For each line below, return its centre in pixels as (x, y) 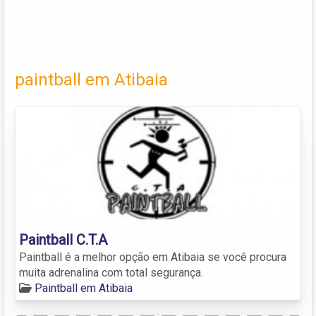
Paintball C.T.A (63, 239)
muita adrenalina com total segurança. (111, 272)
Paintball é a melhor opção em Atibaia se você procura (153, 257)
